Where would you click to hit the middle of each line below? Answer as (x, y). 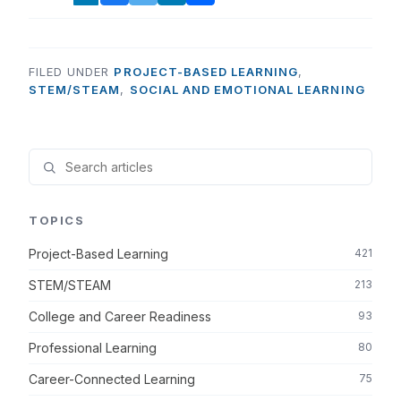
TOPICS (57, 221)
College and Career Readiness (120, 317)
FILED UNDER (72, 72)
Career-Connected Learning (112, 380)
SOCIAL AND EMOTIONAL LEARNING (247, 90)
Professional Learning (93, 348)
